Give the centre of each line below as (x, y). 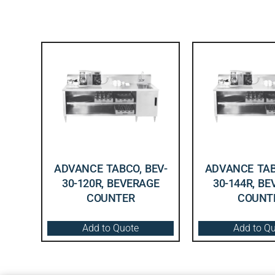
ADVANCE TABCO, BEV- (110, 169)
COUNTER (111, 198)
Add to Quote (111, 228)
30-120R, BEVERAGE (111, 184)
